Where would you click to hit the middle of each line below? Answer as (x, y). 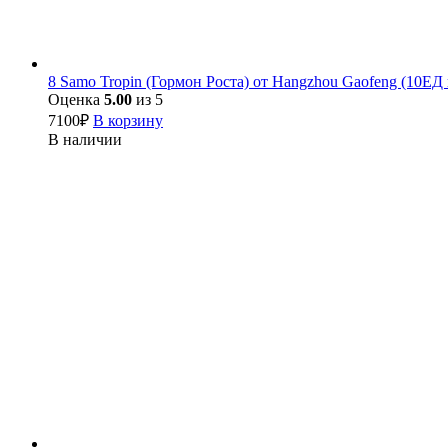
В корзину (128, 121)
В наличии (85, 140)
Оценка (76, 100)
